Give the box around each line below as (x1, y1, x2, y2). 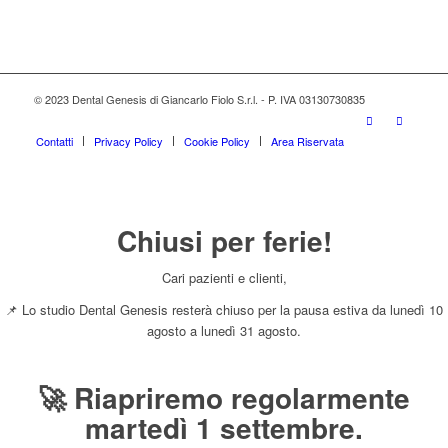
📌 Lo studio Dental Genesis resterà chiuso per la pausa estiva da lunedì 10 (5, 299, 443, 319)
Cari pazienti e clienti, (161, 267, 287, 287)
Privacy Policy (93, 132, 163, 149)
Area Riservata (270, 132, 344, 149)
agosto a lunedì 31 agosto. (147, 320, 301, 340)
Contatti (35, 132, 73, 149)
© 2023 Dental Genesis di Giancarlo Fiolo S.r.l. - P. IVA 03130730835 (33, 90, 365, 107)
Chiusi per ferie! (116, 219, 332, 261)
